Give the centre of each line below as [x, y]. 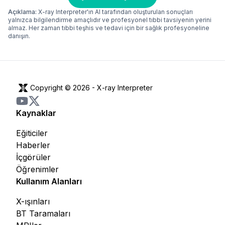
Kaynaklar [36, 113]
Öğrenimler [37, 169]
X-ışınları [33, 201]
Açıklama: [22, 12]
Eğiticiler [32, 133]
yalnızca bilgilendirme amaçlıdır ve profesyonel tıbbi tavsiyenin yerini [110, 20]
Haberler [33, 145]
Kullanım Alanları [49, 181]
